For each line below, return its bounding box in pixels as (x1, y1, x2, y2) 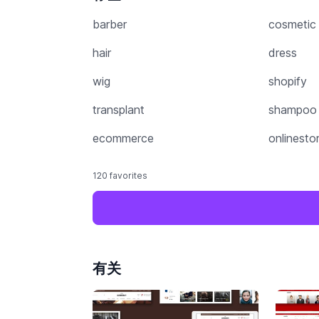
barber (93, 17, 127, 31)
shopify (268, 74, 307, 88)
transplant (93, 103, 145, 117)
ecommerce (93, 131, 155, 145)
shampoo (268, 103, 317, 117)
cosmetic (268, 17, 316, 31)
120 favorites (93, 170, 148, 181)
